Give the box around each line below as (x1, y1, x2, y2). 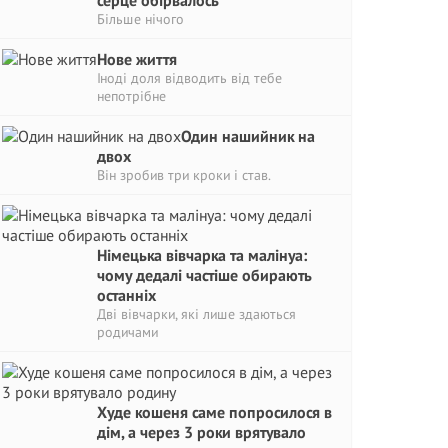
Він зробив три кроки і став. (97, 166, 271, 184)
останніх (97, 285, 156, 305)
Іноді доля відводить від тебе (97, 69, 282, 87)
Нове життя (97, 49, 177, 69)
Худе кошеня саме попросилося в (97, 402, 332, 422)
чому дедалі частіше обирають (97, 265, 312, 285)
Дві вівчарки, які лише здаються (97, 305, 296, 323)
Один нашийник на (181, 126, 315, 146)
